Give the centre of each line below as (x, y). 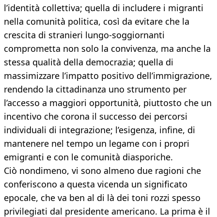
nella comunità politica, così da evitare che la (97, 22)
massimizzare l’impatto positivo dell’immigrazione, (108, 76)
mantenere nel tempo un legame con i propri (97, 144)
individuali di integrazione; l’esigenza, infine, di (100, 130)
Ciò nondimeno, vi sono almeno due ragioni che (102, 171)
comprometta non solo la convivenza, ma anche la (107, 49)
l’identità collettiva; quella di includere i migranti (104, 8)
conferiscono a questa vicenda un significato (96, 184)
